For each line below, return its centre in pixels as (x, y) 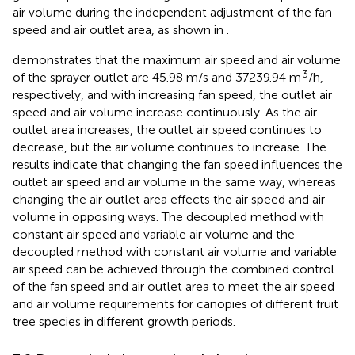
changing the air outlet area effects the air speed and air (169, 200)
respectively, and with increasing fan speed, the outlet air (172, 95)
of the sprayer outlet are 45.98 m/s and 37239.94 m (157, 78)
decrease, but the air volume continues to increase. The (170, 147)
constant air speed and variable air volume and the (154, 235)
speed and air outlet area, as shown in (120, 30)
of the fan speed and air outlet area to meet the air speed (174, 287)
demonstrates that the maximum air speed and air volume (177, 60)
